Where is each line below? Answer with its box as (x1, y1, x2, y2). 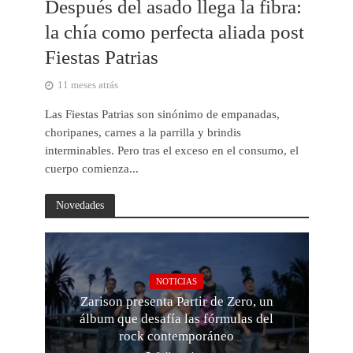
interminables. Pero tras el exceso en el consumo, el (44, 144, 299, 158)
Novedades (55, 199, 104, 212)
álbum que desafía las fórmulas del (80, 310, 273, 326)
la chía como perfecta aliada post (44, 21, 304, 43)
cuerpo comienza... (44, 162, 139, 176)
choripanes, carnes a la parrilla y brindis (44, 126, 241, 139)
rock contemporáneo (119, 328, 234, 344)
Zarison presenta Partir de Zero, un (80, 293, 273, 309)
